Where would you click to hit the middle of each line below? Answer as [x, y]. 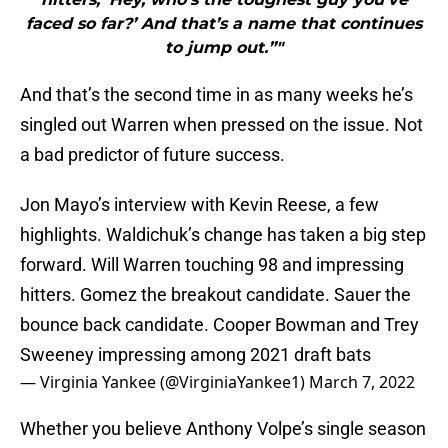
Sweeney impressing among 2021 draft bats [195, 355]
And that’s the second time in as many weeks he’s [216, 95]
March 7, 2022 [362, 382]
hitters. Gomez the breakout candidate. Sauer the [215, 295]
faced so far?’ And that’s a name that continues [224, 24]
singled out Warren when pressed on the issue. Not [221, 125]
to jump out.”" [224, 48]
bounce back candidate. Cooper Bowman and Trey [219, 325]
